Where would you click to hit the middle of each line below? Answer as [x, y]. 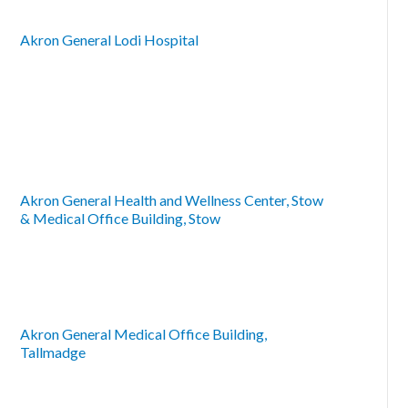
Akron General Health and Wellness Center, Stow [171, 200]
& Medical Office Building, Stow [120, 218]
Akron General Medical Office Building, [143, 334]
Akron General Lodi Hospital [109, 40]
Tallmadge [52, 352]
